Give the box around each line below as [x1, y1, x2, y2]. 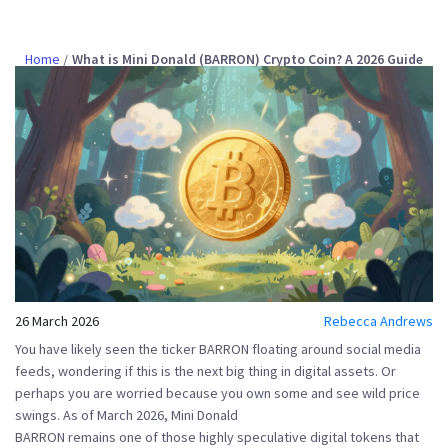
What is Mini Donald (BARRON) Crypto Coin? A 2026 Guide [72, 50, 424, 69]
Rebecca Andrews [324, 311, 433, 330]
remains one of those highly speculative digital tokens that [65, 427, 419, 446]
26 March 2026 [15, 311, 99, 330]
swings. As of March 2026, [15, 405, 171, 424]
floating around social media [249, 339, 421, 358]
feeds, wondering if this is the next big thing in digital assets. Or [15, 361, 396, 380]
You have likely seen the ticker [15, 339, 199, 358]
